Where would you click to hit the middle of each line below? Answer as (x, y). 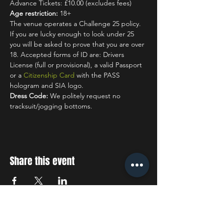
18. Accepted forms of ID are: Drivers (68, 55)
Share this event (42, 161)
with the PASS (98, 75)
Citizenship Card (49, 75)
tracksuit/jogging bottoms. (51, 106)
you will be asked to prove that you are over (78, 44)
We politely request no (85, 96)
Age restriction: (34, 13)
